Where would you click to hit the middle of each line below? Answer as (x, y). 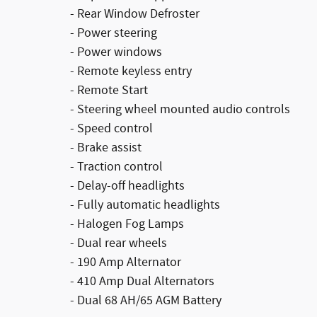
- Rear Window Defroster (135, 14)
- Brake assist (106, 148)
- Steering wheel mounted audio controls (180, 109)
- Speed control (111, 128)
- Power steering (114, 33)
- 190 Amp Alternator (126, 262)
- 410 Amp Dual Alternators (142, 281)
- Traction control (116, 167)
